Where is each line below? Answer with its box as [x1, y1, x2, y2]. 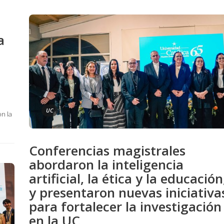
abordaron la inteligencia [29, 155, 183, 173]
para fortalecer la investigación [29, 197, 221, 215]
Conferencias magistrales [29, 141, 185, 159]
